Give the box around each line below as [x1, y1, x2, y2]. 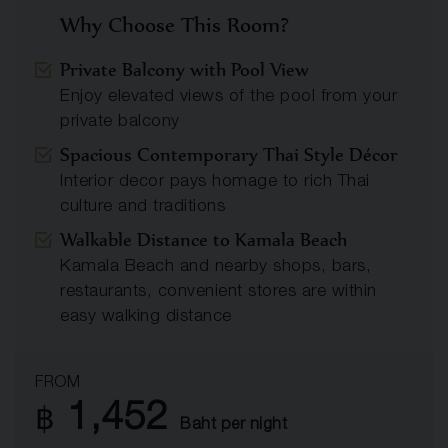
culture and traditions [60, 199, 225, 216]
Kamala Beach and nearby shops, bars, [60, 259, 371, 276]
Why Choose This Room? [60, 13, 289, 36]
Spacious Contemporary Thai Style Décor [60, 144, 398, 165]
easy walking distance [60, 309, 232, 326]
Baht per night [180, 418, 287, 434]
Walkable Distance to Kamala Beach [60, 229, 347, 250]
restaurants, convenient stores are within [60, 284, 377, 301]
